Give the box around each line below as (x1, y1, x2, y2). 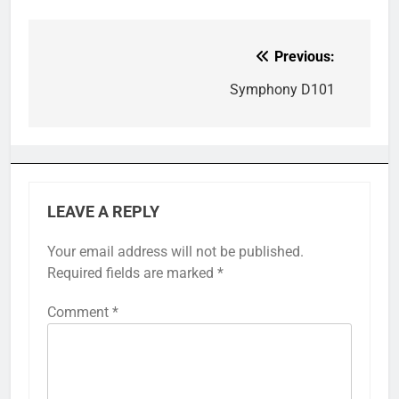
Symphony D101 (230, 81, 335, 99)
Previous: (274, 48, 335, 66)
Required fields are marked (47, 265, 217, 282)
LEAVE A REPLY (47, 203, 159, 222)
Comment (47, 304, 112, 322)
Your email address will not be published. (47, 243, 304, 261)
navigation (45, 81, 145, 107)
